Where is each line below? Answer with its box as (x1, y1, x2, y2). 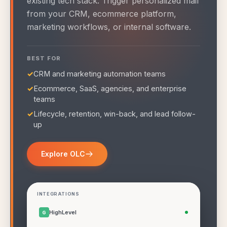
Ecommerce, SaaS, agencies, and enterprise (33, 84, 186, 93)
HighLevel (49, 208, 77, 216)
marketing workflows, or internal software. (27, 22, 191, 32)
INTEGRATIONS (37, 191, 80, 197)
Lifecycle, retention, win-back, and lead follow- (33, 109, 196, 119)
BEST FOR (27, 55, 61, 62)
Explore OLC (41, 149, 85, 159)
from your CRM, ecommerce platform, (27, 9, 176, 19)
